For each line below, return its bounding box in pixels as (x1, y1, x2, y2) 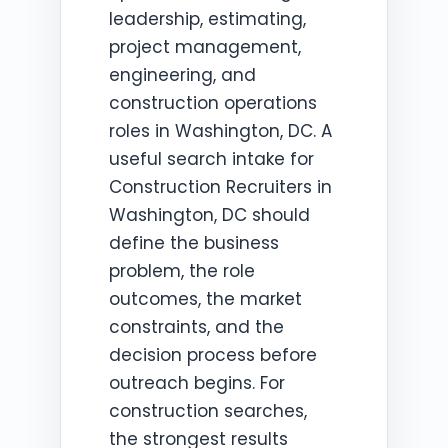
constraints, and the (109, 315, 284, 339)
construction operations (109, 91, 317, 115)
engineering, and (109, 63, 256, 87)
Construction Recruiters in (109, 175, 332, 199)
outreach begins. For (109, 371, 285, 395)
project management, (109, 35, 301, 59)
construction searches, (109, 399, 307, 423)
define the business (109, 231, 279, 255)
